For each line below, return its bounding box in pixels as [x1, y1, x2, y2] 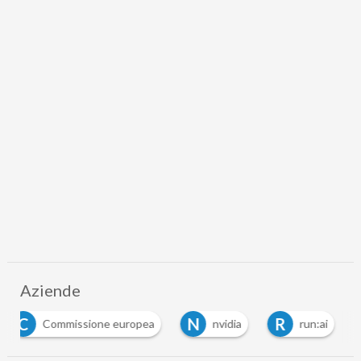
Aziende [20, 280, 81, 300]
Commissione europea [42, 316, 155, 330]
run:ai [299, 316, 328, 330]
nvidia [212, 316, 242, 330]
